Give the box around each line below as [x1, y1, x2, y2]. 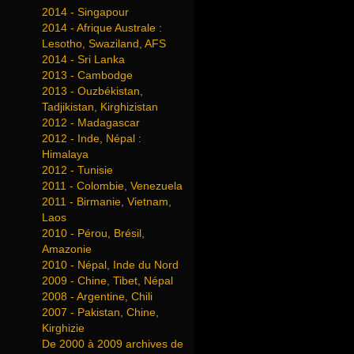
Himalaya [42, 148, 88, 160]
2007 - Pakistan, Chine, [42, 306, 159, 318]
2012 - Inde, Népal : [42, 132, 141, 145]
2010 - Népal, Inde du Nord [42, 258, 179, 271]
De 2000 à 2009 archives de [42, 337, 183, 350]
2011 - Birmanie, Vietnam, [42, 195, 171, 208]
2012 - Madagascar [42, 116, 140, 129]
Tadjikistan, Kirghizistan [42, 100, 158, 113]
